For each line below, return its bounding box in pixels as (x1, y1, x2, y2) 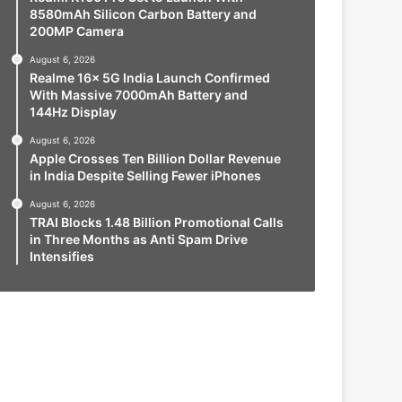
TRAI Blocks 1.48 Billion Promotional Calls (29, 214, 284, 230)
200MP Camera (29, 23, 124, 39)
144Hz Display (29, 104, 117, 119)
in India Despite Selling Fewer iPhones (29, 168, 261, 183)
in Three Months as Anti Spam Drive (29, 232, 248, 247)
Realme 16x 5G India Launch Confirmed (29, 70, 270, 85)
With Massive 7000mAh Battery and (29, 87, 248, 102)
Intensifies (29, 249, 94, 264)
